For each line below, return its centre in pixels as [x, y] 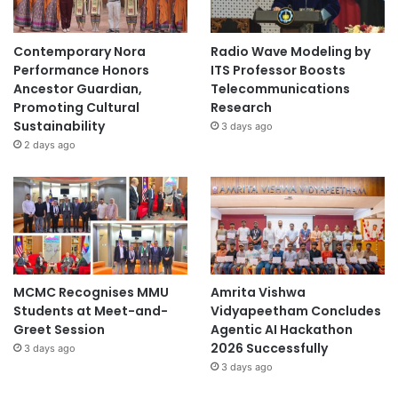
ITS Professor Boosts [278, 70]
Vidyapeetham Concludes [295, 311]
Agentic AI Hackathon [281, 330]
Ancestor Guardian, [78, 88]
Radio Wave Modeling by [290, 51]
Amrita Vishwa [258, 293]
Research [241, 107]
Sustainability [59, 126]
